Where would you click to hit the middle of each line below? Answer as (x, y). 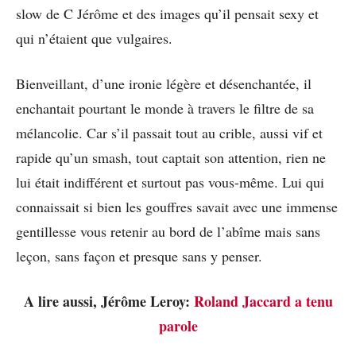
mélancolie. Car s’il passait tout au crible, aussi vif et (169, 132)
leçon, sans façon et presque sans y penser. (139, 255)
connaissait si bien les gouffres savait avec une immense (177, 206)
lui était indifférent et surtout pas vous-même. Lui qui (170, 182)
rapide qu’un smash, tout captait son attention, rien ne (171, 157)
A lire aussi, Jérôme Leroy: (108, 301)
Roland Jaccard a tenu (263, 301)
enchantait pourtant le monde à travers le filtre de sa (165, 108)
